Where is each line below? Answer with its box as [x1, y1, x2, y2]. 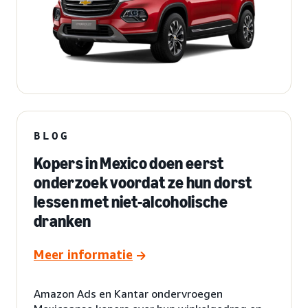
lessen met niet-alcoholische [34, 191, 228, 212]
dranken [34, 210, 91, 231]
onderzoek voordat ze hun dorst [34, 172, 252, 192]
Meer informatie [34, 246, 133, 262]
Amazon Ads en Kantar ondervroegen [34, 286, 223, 300]
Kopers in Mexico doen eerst [34, 153, 224, 173]
